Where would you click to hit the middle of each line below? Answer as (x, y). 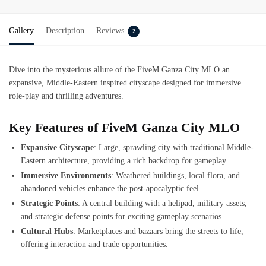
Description (65, 30)
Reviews (110, 30)
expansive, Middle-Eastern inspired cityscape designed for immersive (125, 83)
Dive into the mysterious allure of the (73, 69)
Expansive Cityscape (57, 148)
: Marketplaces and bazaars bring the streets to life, (158, 232)
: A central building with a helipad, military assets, (162, 204)
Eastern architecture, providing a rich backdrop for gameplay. (124, 161)
